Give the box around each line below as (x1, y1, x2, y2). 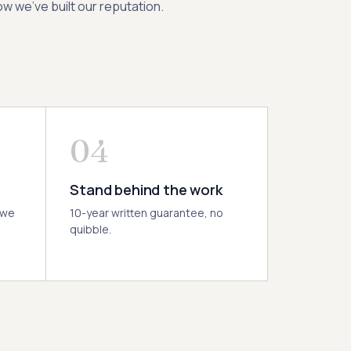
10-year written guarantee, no (70, 205, 224, 221)
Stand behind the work (70, 180, 223, 200)
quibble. (70, 222, 112, 237)
